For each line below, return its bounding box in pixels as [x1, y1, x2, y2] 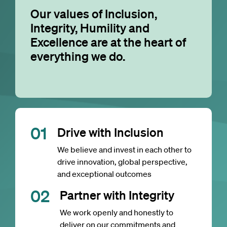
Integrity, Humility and [30, 20, 149, 35]
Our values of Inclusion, [30, 6, 157, 21]
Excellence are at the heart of [30, 34, 186, 50]
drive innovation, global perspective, [57, 157, 187, 167]
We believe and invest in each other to [57, 144, 192, 155]
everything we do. [30, 49, 125, 64]
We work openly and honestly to [60, 207, 173, 218]
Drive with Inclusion [57, 125, 164, 140]
